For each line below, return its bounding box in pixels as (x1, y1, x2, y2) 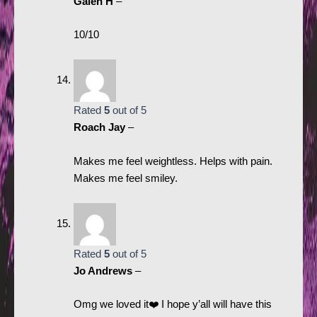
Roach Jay (73, 122, 128, 134)
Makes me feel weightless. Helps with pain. (73, 155, 272, 167)
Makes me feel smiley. (73, 172, 178, 184)
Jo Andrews (73, 265, 135, 277)
